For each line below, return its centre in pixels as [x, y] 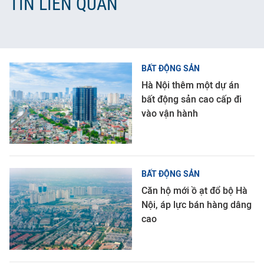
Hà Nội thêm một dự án [190, 85]
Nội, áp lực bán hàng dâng [197, 205]
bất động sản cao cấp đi [192, 99]
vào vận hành [170, 113]
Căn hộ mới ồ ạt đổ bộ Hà [194, 191]
